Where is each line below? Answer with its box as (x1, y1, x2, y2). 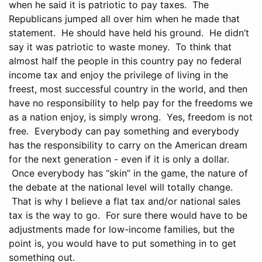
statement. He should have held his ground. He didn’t (9, 26, 249, 39)
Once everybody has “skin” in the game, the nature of (9, 167, 248, 179)
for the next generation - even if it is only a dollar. (9, 153, 229, 165)
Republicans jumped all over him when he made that (9, 12, 240, 25)
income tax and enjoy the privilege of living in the (9, 68, 228, 81)
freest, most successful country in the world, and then (9, 82, 247, 95)
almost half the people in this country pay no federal (9, 54, 242, 67)
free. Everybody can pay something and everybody (9, 125, 239, 137)
